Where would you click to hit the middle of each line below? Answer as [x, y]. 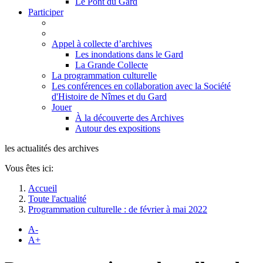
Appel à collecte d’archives [102, 44]
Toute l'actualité [57, 199]
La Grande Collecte [112, 65]
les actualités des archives [52, 148]
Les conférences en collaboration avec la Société [141, 86]
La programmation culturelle [104, 75]
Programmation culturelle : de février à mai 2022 [118, 209]
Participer [46, 12]
